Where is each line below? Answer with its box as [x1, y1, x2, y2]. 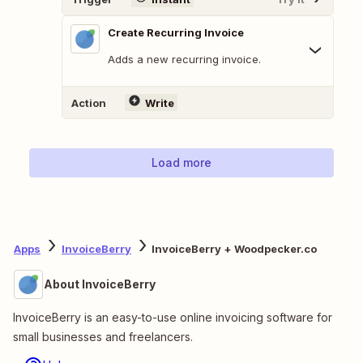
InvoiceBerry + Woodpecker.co [152, 241, 317, 255]
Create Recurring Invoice [108, 26, 244, 40]
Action [71, 96, 106, 109]
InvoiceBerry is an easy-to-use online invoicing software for [13, 310, 332, 325]
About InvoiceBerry [44, 277, 156, 292]
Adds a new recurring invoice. [108, 53, 261, 66]
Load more [152, 156, 211, 170]
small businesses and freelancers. [13, 330, 193, 344]
